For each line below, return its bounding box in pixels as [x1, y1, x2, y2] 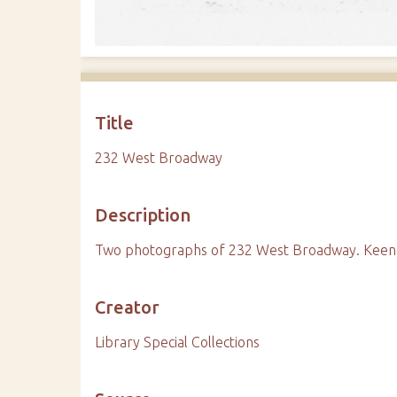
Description [95, 205, 191, 226]
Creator [95, 297, 160, 318]
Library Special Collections [95, 334, 261, 351]
